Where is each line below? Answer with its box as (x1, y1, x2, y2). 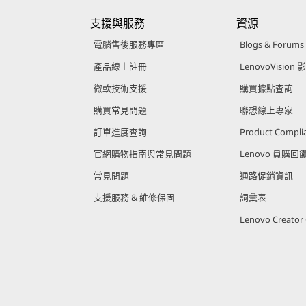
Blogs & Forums (240, 38, 305, 51)
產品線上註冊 (93, 60, 147, 73)
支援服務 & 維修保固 (93, 191, 175, 204)
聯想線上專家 (240, 104, 294, 117)
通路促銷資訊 (240, 169, 294, 182)
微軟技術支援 (93, 82, 147, 95)
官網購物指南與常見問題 (93, 148, 191, 161)
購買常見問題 (93, 104, 147, 117)
